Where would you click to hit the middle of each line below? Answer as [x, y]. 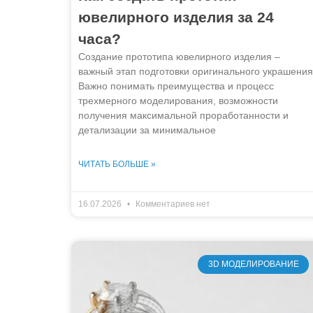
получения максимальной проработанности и [183, 116]
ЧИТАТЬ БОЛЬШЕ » [117, 165]
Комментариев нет [172, 204]
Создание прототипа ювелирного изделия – [179, 57]
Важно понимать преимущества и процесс [176, 86]
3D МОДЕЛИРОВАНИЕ [253, 264]
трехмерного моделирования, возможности [178, 101]
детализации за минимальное [147, 130]
